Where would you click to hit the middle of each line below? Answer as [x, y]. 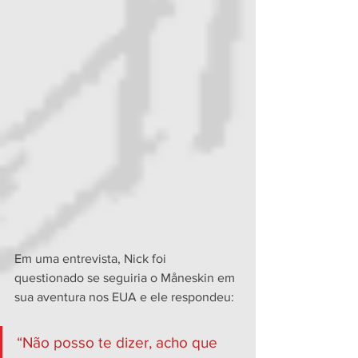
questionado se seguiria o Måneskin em [126, 278]
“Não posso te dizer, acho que [119, 342]
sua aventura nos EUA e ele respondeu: [124, 297]
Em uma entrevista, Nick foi [92, 259]
